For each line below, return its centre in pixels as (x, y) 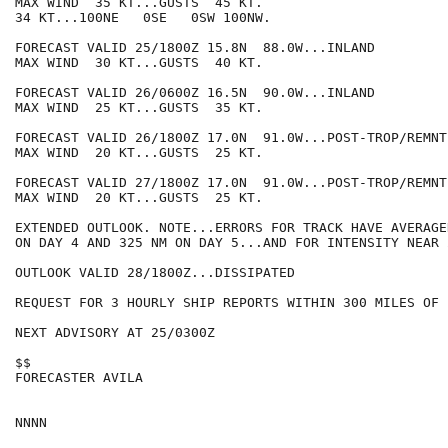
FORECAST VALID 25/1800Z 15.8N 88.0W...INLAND (195, 48)
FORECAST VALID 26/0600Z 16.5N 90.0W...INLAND (195, 93)
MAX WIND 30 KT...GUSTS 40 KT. (139, 63)
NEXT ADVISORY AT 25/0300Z (115, 333)
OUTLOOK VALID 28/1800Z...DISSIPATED (155, 273)
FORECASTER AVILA (79, 378)
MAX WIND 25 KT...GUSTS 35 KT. (139, 108)
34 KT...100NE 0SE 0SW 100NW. (143, 18)
